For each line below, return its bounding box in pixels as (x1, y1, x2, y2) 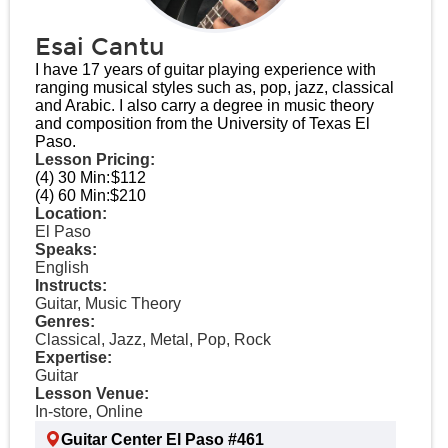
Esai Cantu (35, 33, 165, 61)
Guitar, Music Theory (35, 295, 181, 312)
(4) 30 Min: (35, 169, 110, 186)
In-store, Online (35, 403, 143, 420)
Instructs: (35, 277, 107, 294)
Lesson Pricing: (35, 151, 155, 168)
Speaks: (35, 241, 97, 258)
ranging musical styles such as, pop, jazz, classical (35, 79, 394, 96)
